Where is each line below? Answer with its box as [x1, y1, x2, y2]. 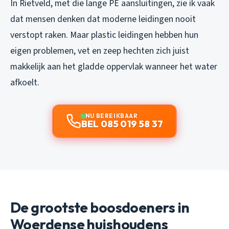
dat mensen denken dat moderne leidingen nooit [10, 12, 196, 26]
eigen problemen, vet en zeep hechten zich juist [10, 44, 189, 57]
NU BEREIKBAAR [85, 111, 138, 120]
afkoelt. [10, 76, 39, 89]
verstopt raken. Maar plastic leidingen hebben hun [10, 28, 198, 41]
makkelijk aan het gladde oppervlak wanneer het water [10, 60, 217, 73]
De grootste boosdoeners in [10, 198, 190, 216]
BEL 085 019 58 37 [81, 118, 164, 130]
